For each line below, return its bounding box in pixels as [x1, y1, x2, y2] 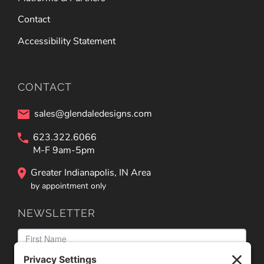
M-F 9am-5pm [33, 143, 95, 157]
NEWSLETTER [18, 206, 95, 219]
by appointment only [31, 180, 106, 192]
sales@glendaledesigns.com [34, 107, 152, 120]
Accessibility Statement [18, 35, 115, 48]
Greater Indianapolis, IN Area [31, 166, 151, 179]
